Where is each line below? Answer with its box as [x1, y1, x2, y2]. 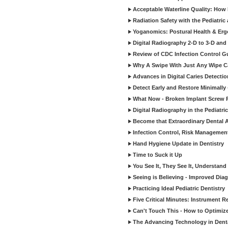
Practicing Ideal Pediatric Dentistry [133, 185, 225, 191]
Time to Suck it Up [133, 152, 182, 158]
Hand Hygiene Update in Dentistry [133, 140, 224, 147]
